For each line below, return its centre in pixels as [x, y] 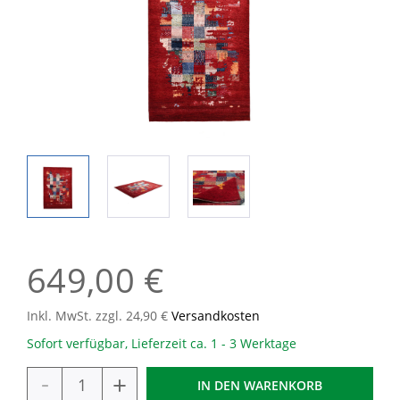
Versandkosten [216, 316]
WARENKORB [283, 385]
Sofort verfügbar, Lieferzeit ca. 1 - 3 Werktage [162, 343]
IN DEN [219, 385]
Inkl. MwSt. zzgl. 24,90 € [99, 316]
